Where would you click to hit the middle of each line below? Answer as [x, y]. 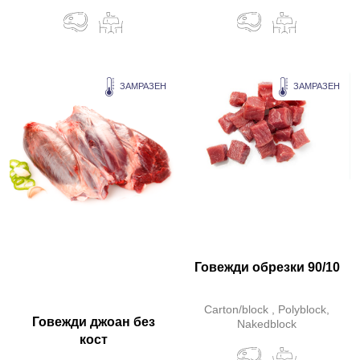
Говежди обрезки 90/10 [267, 268]
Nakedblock [267, 324]
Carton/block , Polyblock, [267, 310]
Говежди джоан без [93, 322]
